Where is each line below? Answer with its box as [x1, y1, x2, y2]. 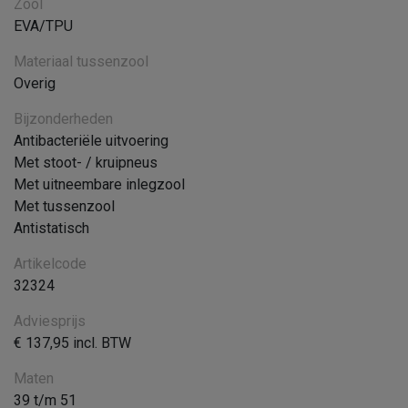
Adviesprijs [14, 311, 86, 330]
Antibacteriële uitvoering [14, 131, 168, 149]
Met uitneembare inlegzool [14, 175, 185, 193]
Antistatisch [14, 219, 89, 237]
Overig [14, 74, 56, 92]
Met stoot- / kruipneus [14, 153, 158, 171]
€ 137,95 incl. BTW [14, 333, 131, 352]
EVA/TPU [14, 16, 73, 35]
